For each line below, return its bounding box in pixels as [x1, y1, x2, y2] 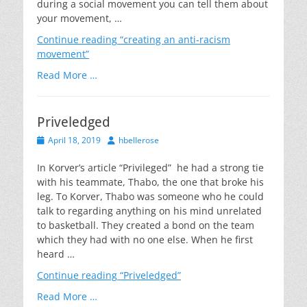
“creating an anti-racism [117, 33, 230, 46]
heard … [37, 247, 75, 260]
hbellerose [119, 134, 159, 146]
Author [107, 134, 133, 145]
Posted [36, 134, 62, 145]
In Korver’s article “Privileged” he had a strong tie [37, 161, 264, 174]
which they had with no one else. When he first [37, 233, 253, 246]
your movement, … [37, 12, 122, 25]
